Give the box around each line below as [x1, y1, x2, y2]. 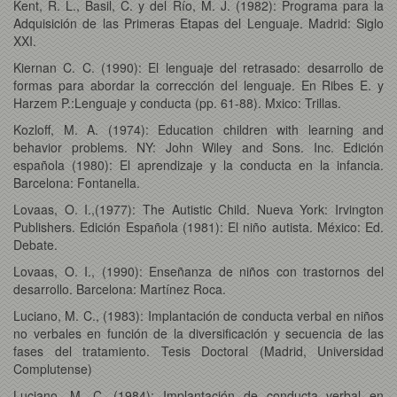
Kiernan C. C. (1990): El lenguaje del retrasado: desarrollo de [13, 58, 384, 76]
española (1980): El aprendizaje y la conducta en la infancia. [13, 155, 384, 174]
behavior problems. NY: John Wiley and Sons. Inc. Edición [13, 137, 384, 156]
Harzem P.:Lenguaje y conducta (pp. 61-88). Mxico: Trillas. [13, 93, 341, 112]
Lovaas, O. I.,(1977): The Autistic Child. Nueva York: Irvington [13, 199, 384, 218]
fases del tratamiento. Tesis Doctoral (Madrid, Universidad [13, 341, 384, 360]
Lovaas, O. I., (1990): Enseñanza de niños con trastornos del [13, 261, 384, 280]
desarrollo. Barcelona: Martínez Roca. [13, 279, 226, 298]
